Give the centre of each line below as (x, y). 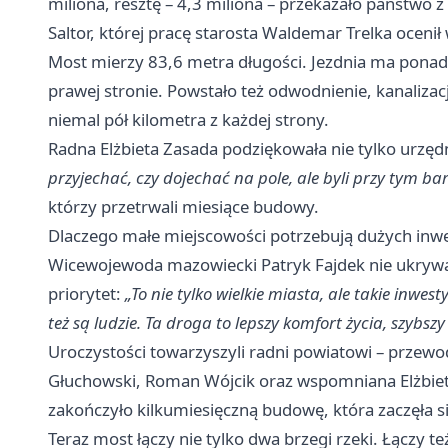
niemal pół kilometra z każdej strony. (188, 119)
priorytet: (86, 293)
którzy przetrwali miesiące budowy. (183, 206)
